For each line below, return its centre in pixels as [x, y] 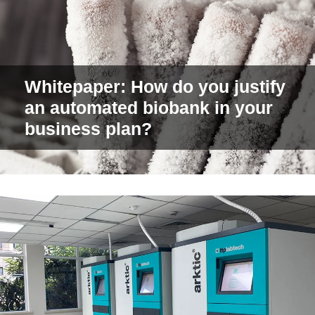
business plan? [88, 165]
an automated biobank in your [149, 144]
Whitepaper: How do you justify [155, 123]
